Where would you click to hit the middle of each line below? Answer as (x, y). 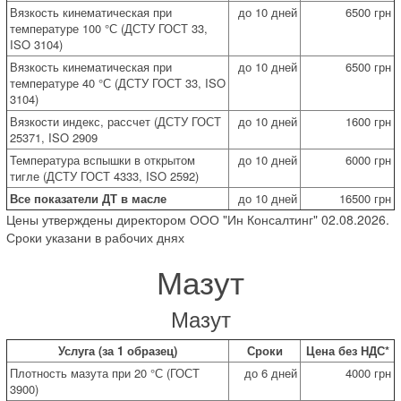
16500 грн (365, 198)
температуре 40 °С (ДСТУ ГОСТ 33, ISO (118, 82)
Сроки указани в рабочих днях (95, 237)
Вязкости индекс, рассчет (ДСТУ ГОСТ (115, 121)
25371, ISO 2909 (54, 137)
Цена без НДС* (347, 350)
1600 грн (368, 121)
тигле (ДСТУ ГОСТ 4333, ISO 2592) (104, 175)
